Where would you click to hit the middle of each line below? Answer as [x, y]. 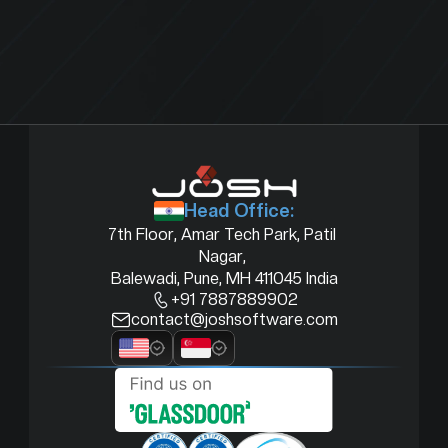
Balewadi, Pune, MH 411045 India [224, 278]
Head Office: [239, 210]
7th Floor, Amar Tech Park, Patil [222, 234]
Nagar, [224, 256]
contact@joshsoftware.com [234, 319]
